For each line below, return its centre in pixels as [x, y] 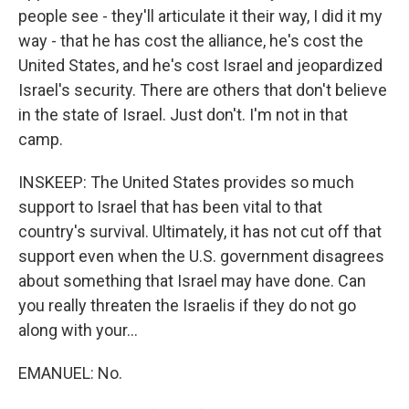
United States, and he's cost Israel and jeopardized [200, 65]
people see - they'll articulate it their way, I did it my [200, 16]
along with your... [78, 330]
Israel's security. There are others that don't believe [203, 90]
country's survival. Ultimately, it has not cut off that [200, 231]
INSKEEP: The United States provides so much [186, 182]
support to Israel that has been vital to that [170, 207]
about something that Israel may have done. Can [192, 281]
